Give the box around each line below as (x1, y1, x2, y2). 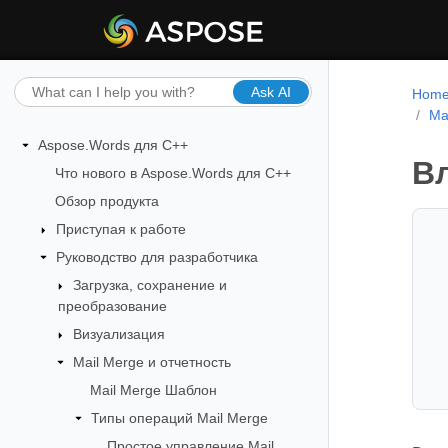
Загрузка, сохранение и (73, 276, 228, 293)
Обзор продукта (54, 192, 159, 209)
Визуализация (73, 325, 166, 342)
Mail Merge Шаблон (89, 381, 217, 398)
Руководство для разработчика (55, 248, 258, 265)
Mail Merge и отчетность (73, 353, 232, 370)
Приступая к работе (55, 220, 186, 237)
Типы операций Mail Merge (90, 409, 268, 426)
